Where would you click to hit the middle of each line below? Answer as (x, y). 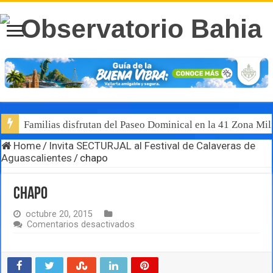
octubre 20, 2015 (59, 214)
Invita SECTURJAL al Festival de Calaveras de (152, 146)
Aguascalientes (37, 158)
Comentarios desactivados (81, 225)
